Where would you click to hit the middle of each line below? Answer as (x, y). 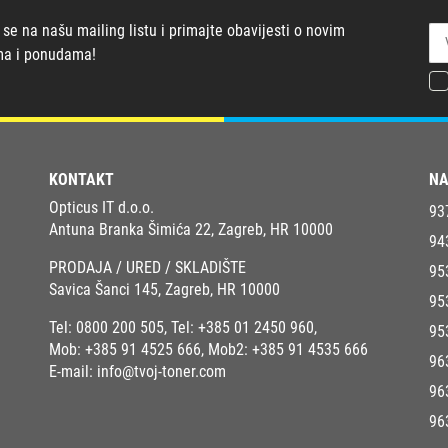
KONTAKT (81, 179)
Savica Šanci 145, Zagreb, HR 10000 (164, 289)
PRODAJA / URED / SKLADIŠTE (147, 267)
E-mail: (73, 371)
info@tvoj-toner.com (161, 371)
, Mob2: (226, 349)
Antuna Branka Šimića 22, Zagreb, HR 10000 (191, 229)
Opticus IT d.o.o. (101, 207)
